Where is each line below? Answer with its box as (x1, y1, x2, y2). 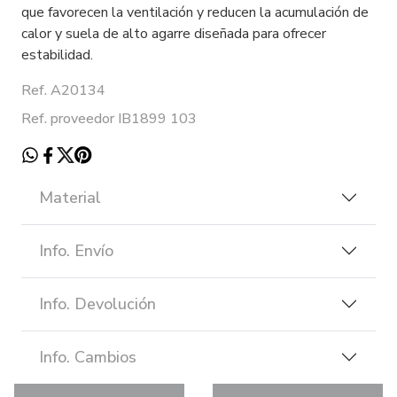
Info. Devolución (39, 292, 156, 315)
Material (39, 186, 101, 208)
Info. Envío (39, 239, 113, 261)
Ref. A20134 (21, 80, 105, 100)
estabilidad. (21, 44, 93, 65)
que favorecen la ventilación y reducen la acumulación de (21, 2, 369, 22)
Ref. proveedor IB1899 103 (21, 108, 197, 128)
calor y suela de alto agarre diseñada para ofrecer (21, 23, 326, 43)
